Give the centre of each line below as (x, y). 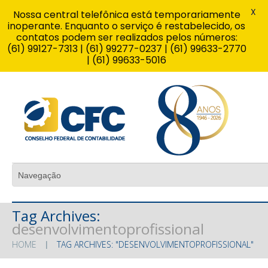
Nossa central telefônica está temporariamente (127, 15)
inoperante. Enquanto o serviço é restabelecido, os (127, 26)
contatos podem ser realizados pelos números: (127, 37)
